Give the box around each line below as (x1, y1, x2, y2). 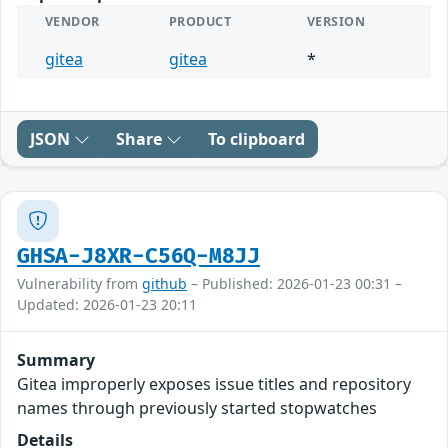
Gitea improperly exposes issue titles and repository (17, 372, 411, 395)
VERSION (307, 12, 366, 30)
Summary (17, 348, 95, 371)
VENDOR (45, 12, 100, 30)
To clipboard (208, 127, 305, 150)
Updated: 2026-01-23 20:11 (17, 294, 197, 314)
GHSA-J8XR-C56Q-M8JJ (17, 243, 261, 269)
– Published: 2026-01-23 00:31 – (187, 273, 402, 293)
